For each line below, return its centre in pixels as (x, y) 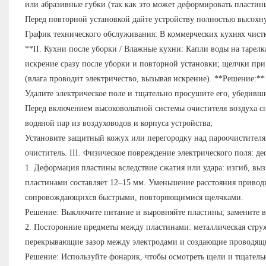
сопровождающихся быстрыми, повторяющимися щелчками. (134, 198)
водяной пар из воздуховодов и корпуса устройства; (118, 123)
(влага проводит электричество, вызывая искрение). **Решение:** (145, 79)
